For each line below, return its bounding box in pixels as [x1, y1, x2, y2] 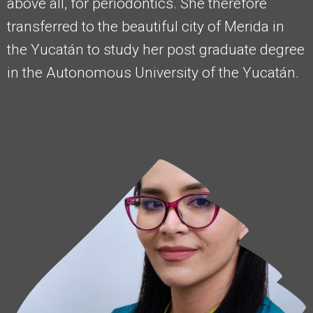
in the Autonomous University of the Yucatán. [7, 64, 299, 81]
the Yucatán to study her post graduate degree [7, 41, 305, 58]
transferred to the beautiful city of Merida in [7, 17, 284, 35]
